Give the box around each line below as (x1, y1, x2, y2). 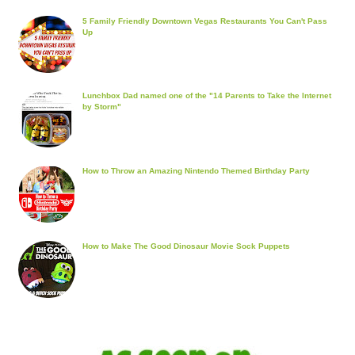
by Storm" (82, 102, 121, 112)
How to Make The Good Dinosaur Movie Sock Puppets (82, 241, 290, 250)
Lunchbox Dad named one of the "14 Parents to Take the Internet (82, 91, 331, 101)
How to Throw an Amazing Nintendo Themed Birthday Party (82, 166, 310, 175)
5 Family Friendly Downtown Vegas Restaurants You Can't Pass (82, 16, 327, 25)
